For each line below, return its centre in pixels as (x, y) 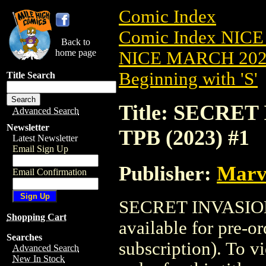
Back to (76, 42)
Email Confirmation (50, 172)
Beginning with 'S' (188, 79)
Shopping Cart (37, 217)
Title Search (31, 75)
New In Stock (39, 259)
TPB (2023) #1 (184, 137)
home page (76, 53)
